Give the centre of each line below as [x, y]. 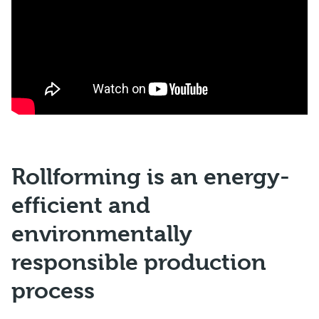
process [53, 291]
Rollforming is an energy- [151, 177]
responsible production [139, 263]
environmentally [102, 234]
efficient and [81, 206]
